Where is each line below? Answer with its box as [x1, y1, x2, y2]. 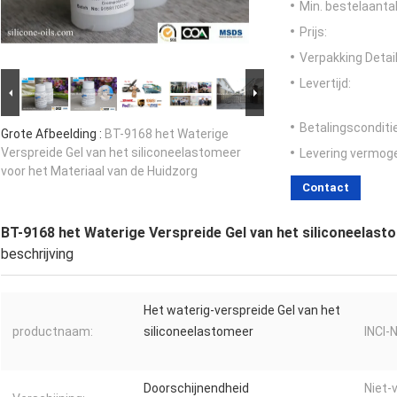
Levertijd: [300, 76, 351, 91]
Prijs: [300, 25, 327, 40]
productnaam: [12, 324, 93, 339]
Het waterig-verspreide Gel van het [144, 303, 340, 318]
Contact [302, 181, 349, 195]
